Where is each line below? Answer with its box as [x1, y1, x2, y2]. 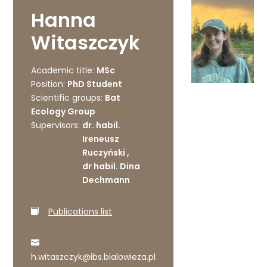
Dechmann [82, 174, 131, 186]
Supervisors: [31, 119, 80, 131]
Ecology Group [31, 105, 96, 117]
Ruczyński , [82, 147, 130, 159]
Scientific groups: [31, 92, 103, 104]
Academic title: [31, 64, 95, 76]
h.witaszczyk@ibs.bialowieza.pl [31, 251, 156, 263]
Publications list [48, 206, 112, 218]
